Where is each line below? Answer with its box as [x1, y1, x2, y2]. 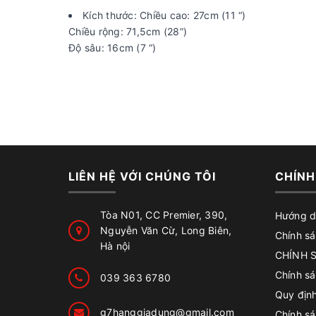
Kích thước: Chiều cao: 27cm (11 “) [83, 9, 246, 21]
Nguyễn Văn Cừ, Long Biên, [100, 224, 232, 236]
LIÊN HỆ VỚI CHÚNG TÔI [68, 169, 216, 183]
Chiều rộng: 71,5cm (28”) [68, 25, 187, 37]
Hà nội [100, 239, 130, 252]
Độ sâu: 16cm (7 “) [68, 42, 157, 54]
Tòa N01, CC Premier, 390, [100, 208, 228, 221]
